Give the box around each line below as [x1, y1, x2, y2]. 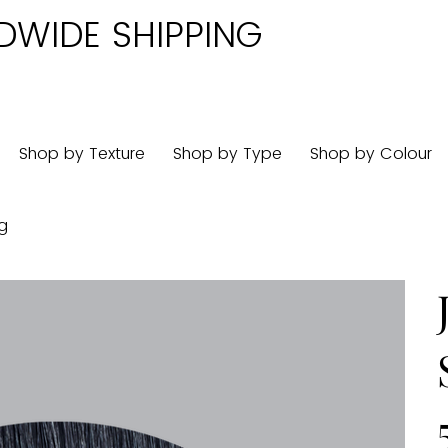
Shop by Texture [19, 142, 146, 166]
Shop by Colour [310, 142, 433, 166]
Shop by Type [173, 142, 283, 166]
